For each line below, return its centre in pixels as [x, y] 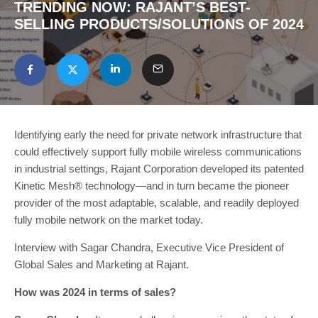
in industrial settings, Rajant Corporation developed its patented [159, 169]
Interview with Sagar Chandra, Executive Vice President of [149, 247]
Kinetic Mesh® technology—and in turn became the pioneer [152, 186]
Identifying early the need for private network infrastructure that [158, 135]
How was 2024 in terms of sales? [97, 292]
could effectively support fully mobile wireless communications [158, 152]
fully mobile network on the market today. [109, 220]
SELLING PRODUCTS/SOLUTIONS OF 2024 [159, 24]
